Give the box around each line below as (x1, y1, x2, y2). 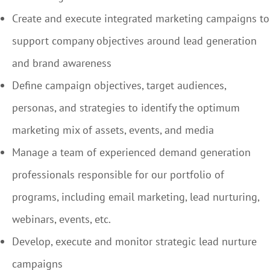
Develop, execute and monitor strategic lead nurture (12, 234, 257, 248)
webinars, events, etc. (12, 212, 111, 226)
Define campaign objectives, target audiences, (12, 78, 226, 92)
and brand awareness (12, 56, 111, 70)
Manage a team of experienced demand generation (12, 145, 251, 159)
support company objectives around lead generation (12, 34, 257, 48)
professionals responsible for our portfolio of (12, 168, 224, 181)
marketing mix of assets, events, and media (12, 123, 214, 137)
